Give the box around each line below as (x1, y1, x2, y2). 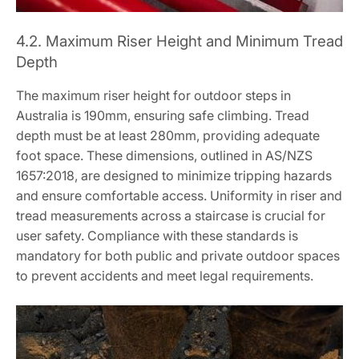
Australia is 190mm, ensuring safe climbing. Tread (16, 107, 309, 124)
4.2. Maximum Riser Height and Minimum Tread (16, 32, 343, 51)
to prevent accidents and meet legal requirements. (16, 268, 313, 284)
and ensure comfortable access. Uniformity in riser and (16, 188, 342, 204)
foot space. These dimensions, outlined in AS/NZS (16, 147, 313, 164)
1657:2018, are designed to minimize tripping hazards (16, 167, 332, 184)
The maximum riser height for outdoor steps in (16, 87, 291, 104)
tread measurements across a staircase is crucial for (16, 208, 325, 224)
